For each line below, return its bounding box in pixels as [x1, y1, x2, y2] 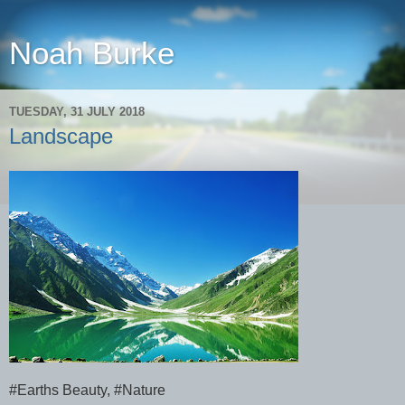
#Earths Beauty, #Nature [9, 381, 165, 398]
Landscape [9, 124, 113, 148]
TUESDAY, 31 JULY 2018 [9, 104, 145, 118]
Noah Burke [9, 36, 174, 71]
